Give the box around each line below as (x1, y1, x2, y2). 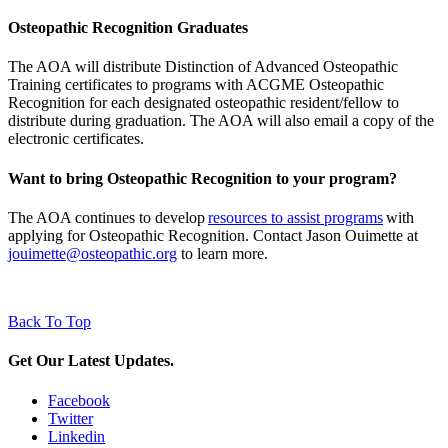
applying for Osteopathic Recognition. (8, 227, 249, 245)
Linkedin (48, 427, 105, 445)
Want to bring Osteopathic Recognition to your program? (8, 169, 397, 187)
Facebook (48, 391, 110, 409)
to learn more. (177, 245, 268, 263)
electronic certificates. (8, 130, 144, 148)
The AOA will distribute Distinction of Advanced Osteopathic (8, 58, 398, 76)
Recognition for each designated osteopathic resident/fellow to (8, 94, 399, 112)
